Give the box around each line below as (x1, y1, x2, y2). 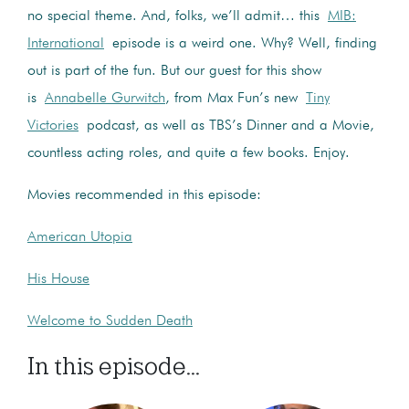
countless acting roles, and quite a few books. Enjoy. (27, 146, 350, 161)
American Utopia (27, 230, 132, 245)
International (27, 37, 104, 51)
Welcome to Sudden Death (27, 314, 193, 329)
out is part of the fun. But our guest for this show (27, 64, 321, 79)
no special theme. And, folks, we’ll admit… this (27, 9, 328, 24)
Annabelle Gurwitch (45, 91, 165, 106)
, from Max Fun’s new (165, 91, 306, 106)
